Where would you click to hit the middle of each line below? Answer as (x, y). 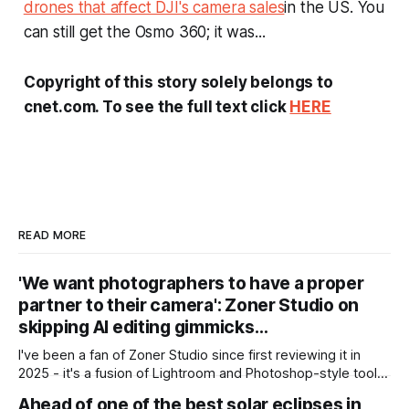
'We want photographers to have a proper (191, 283)
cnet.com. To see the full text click (157, 106)
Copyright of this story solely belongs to (178, 82)
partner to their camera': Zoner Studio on (189, 305)
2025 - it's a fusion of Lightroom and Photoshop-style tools (201, 373)
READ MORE (52, 235)
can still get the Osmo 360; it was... (144, 31)
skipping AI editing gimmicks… (143, 327)
